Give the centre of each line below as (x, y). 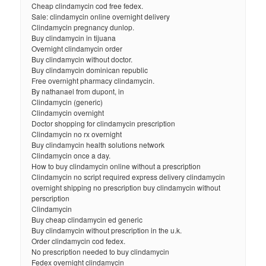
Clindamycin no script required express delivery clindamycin (129, 177)
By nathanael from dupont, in (78, 91)
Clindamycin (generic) (67, 102)
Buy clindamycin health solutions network (98, 145)
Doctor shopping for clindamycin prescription (104, 123)
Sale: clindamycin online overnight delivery (101, 17)
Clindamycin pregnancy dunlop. (83, 27)
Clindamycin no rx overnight (77, 134)
